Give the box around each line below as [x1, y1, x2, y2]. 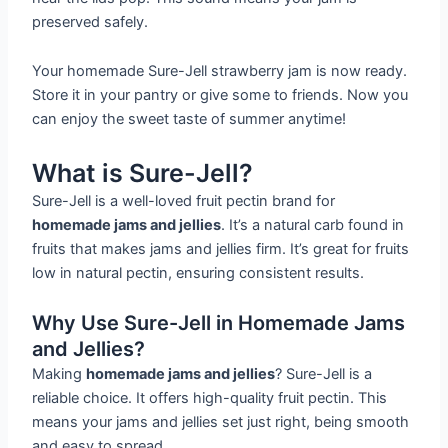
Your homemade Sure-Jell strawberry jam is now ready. [32, 62, 408, 81]
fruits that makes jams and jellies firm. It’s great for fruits [32, 239, 410, 258]
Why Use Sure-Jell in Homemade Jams [32, 311, 406, 336]
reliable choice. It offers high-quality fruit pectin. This [32, 389, 388, 408]
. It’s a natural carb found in [221, 215, 405, 234]
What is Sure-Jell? [32, 157, 254, 188]
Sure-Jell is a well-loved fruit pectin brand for [32, 191, 336, 210]
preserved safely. [32, 12, 149, 31]
